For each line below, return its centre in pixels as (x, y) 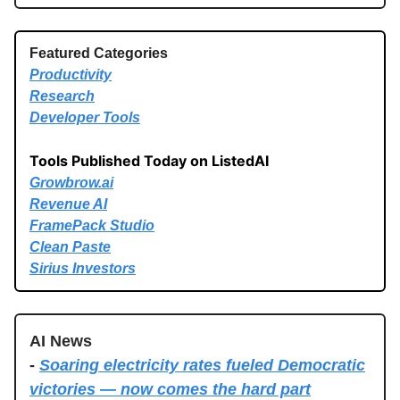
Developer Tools (85, 117)
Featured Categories (99, 53)
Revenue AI (68, 204)
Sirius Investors (83, 268)
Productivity (71, 74)
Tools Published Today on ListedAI (149, 160)
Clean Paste (70, 246)
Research (62, 96)
